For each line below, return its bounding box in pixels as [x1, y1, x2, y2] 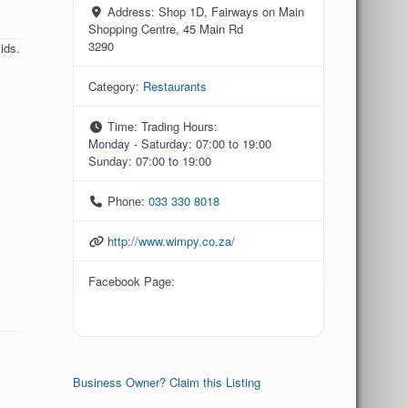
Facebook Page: [88, 272, 176, 290]
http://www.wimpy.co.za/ [107, 232, 235, 250]
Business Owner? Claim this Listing [73, 373, 261, 391]
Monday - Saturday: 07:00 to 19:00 [88, 135, 272, 152]
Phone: [107, 192, 148, 209]
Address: [107, 3, 158, 20]
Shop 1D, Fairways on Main [158, 3, 304, 20]
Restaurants [143, 77, 208, 95]
